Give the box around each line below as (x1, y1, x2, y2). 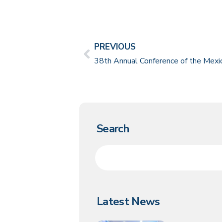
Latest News (97, 194, 160, 210)
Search (97, 121, 129, 137)
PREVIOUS (94, 41, 136, 53)
